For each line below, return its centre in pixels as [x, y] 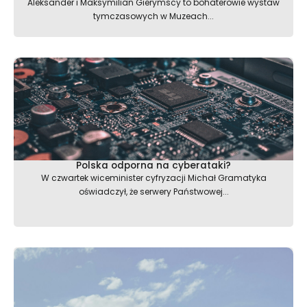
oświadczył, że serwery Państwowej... [153, 191]
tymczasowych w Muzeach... [153, 16]
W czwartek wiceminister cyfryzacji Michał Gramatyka [153, 177]
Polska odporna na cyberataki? [153, 165]
